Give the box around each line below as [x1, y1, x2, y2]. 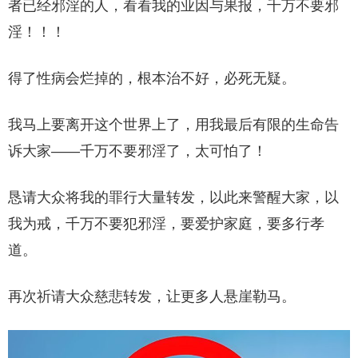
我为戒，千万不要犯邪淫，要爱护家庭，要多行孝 [8, 216, 324, 233]
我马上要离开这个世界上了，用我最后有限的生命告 [8, 117, 339, 133]
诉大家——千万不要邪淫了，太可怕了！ [8, 143, 267, 160]
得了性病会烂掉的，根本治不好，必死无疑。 [8, 70, 296, 87]
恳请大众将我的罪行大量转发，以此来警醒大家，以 [8, 189, 339, 206]
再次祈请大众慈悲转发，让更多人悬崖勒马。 [8, 288, 296, 305]
